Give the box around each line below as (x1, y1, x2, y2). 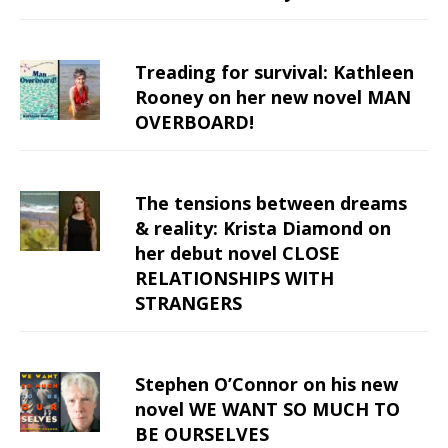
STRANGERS (135, 290, 242, 315)
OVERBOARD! (135, 109, 254, 134)
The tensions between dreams (135, 190, 407, 215)
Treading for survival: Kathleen (135, 59, 414, 84)
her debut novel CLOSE (135, 240, 340, 265)
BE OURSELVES (135, 421, 269, 446)
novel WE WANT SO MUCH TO (135, 396, 400, 421)
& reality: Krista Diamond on (135, 215, 391, 240)
